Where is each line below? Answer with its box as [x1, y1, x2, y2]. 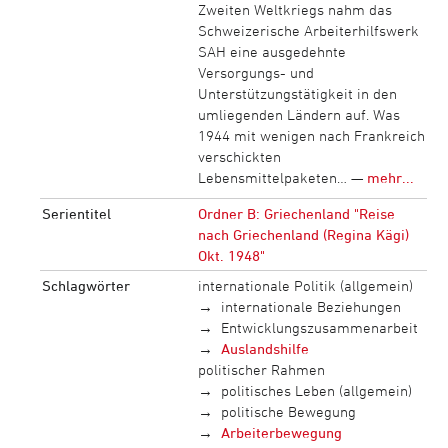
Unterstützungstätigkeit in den [197, 85, 397, 103]
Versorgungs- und [197, 64, 314, 82]
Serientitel [41, 205, 111, 223]
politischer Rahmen [197, 361, 325, 379]
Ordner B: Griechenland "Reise [197, 205, 395, 223]
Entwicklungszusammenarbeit [220, 319, 418, 337]
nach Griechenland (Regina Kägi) [197, 226, 409, 244]
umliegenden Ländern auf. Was [197, 106, 400, 124]
